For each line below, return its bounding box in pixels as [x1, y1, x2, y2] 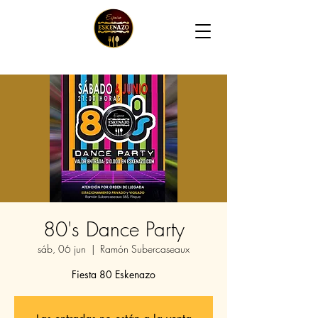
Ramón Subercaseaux [100, 242, 190, 256]
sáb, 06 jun [38, 242, 86, 256]
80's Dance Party [43, 216, 185, 242]
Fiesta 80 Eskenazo [72, 268, 155, 281]
